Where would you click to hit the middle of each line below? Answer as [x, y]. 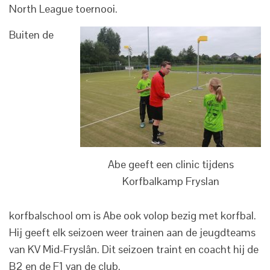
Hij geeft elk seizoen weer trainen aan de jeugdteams [132, 233]
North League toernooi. [63, 9]
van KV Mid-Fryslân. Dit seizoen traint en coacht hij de [134, 250]
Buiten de [31, 35]
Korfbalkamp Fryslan [171, 181]
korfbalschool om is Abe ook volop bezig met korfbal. [133, 216]
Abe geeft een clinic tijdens [171, 164]
